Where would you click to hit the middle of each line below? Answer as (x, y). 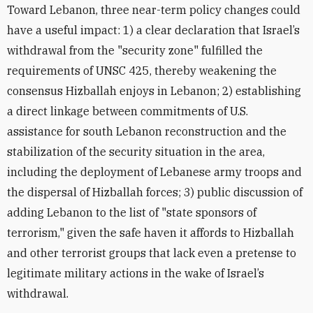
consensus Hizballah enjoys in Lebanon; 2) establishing (154, 91)
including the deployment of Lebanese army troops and (154, 172)
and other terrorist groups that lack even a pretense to (152, 253)
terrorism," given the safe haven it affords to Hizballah (151, 233)
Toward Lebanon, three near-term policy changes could (154, 10)
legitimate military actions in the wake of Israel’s (136, 273)
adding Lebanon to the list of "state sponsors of (132, 212)
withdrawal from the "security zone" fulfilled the (135, 50)
